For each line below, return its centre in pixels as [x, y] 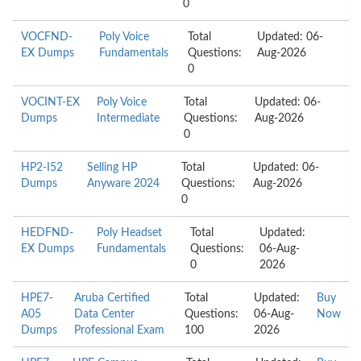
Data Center [104, 314]
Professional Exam [119, 330]
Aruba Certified [112, 298]
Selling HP [112, 168]
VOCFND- [47, 37]
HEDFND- [47, 233]
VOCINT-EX [50, 102]
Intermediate [129, 118]
